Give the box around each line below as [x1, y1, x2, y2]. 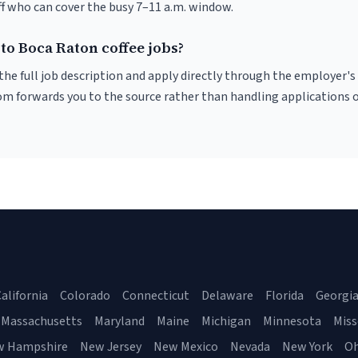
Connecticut [122, 287, 189, 304]
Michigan [201, 312, 251, 330]
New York [282, 338, 332, 356]
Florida [265, 287, 304, 304]
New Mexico [153, 338, 218, 356]
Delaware [201, 287, 253, 304]
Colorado [60, 287, 110, 304]
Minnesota [263, 312, 321, 330]
